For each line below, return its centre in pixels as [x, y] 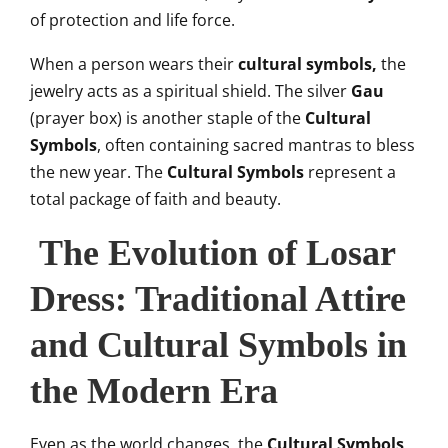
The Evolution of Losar [212, 253]
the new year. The [98, 172]
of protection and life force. [132, 20]
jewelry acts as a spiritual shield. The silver [190, 91]
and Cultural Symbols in [218, 345]
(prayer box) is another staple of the [167, 118]
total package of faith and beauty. [155, 199]
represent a [350, 172]
